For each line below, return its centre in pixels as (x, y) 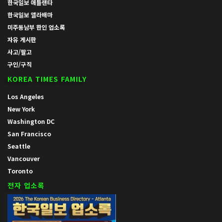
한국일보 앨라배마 (30, 15)
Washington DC (31, 121)
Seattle (19, 146)
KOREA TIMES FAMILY (47, 79)
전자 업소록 (26, 185)
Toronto (20, 171)
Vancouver (24, 158)
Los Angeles (26, 96)
